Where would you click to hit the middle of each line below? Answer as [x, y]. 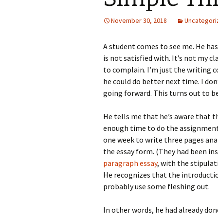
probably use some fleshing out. [156, 186]
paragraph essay [130, 163]
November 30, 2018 [139, 20]
